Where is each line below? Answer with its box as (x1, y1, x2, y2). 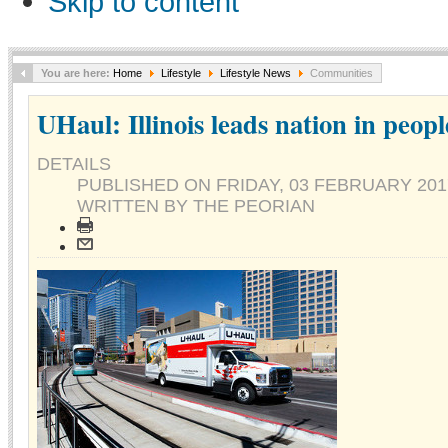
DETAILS (37, 154, 111, 174)
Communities (307, 67, 373, 79)
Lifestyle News (220, 67, 291, 79)
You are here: (41, 67, 113, 79)
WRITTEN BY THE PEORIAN (77, 196, 315, 216)
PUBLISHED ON (77, 175, 216, 195)
